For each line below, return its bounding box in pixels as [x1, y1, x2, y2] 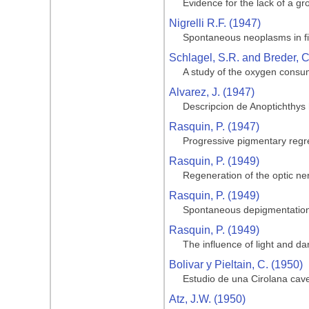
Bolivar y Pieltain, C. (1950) [169, 259, 303, 270]
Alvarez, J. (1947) [169, 86, 255, 98]
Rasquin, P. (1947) [169, 121, 259, 132]
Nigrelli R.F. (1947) [169, 17, 261, 29]
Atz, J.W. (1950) [169, 293, 246, 305]
